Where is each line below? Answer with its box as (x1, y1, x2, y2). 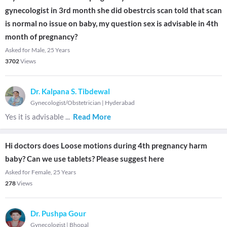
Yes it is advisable (5, 112, 65, 121)
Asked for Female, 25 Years (5, 168, 76, 176)
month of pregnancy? (5, 32, 78, 41)
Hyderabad (105, 99, 135, 106)
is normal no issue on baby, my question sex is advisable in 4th (5, 19, 218, 28)
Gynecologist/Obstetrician (30, 99, 101, 106)
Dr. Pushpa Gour (30, 209, 86, 218)
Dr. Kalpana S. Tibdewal (30, 87, 110, 96)
